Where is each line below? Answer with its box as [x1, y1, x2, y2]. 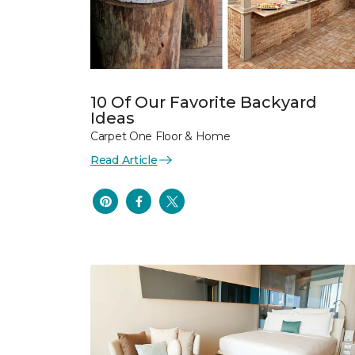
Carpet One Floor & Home [90, 128, 231, 143]
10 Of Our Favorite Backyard [90, 92, 317, 112]
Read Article [90, 152, 158, 167]
